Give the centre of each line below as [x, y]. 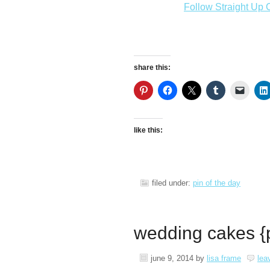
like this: [148, 130]
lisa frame [224, 258]
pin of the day [217, 183]
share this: [152, 67]
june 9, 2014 [172, 258]
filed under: [172, 183]
